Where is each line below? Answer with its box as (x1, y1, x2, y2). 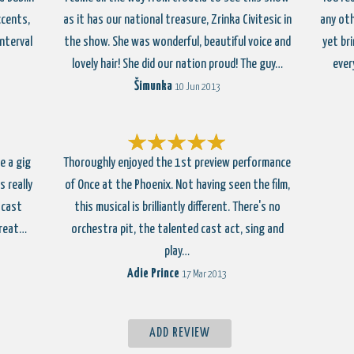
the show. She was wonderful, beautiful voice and (63, 36, 291, 49)
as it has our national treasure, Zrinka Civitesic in (62, 13, 292, 27)
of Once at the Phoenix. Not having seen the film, (64, 179, 290, 192)
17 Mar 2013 (182, 269, 227, 280)
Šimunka (134, 80, 172, 93)
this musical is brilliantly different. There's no (73, 201, 281, 214)
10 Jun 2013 (174, 82, 220, 92)
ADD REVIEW (149, 326, 210, 340)
